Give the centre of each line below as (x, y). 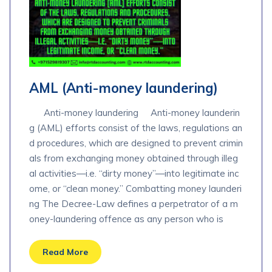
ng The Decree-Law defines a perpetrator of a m (134, 203)
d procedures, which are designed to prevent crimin (136, 143)
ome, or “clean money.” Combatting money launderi (135, 188)
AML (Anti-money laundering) (124, 88)
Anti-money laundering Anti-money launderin (134, 112)
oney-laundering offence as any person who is (126, 219)
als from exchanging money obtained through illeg (134, 158)
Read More (65, 252)
